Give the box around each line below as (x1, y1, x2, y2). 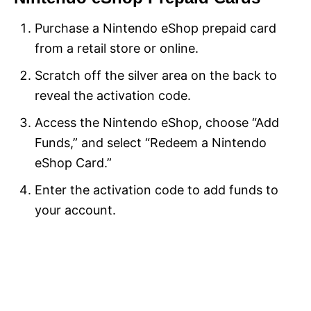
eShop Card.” (35, 155, 112, 170)
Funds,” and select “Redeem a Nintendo (35, 135, 267, 150)
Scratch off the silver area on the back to (35, 67, 277, 83)
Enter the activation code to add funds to (35, 182, 278, 197)
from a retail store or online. (35, 40, 199, 56)
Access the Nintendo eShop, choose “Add (35, 115, 279, 130)
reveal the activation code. (35, 87, 191, 103)
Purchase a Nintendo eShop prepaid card (35, 20, 276, 35)
